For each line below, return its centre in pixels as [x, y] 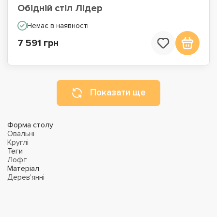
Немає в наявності [58, 26]
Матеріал [23, 169]
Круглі [18, 142]
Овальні [21, 134]
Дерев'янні [26, 177]
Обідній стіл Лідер [60, 8]
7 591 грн [38, 43]
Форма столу [30, 125]
